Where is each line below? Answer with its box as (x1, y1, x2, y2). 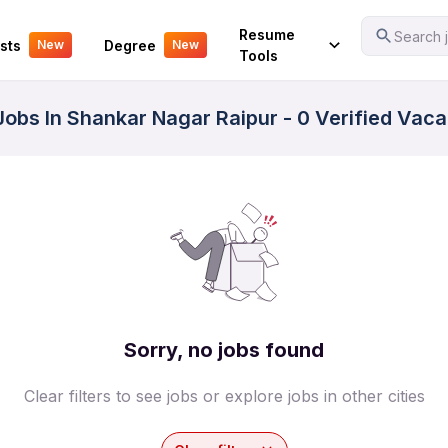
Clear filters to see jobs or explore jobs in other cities (23, 386, 425, 406)
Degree (103, 36, 156, 54)
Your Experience (14, 22, 130, 41)
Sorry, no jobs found (124, 338, 324, 362)
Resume (238, 26, 295, 43)
